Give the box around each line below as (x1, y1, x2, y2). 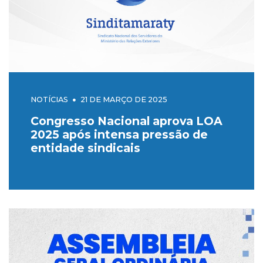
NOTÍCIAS (30, 95, 68, 104)
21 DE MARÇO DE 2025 (80, 95, 167, 104)
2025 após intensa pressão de (30, 127, 208, 142)
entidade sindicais (30, 141, 140, 156)
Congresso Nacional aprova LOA (30, 114, 222, 129)
